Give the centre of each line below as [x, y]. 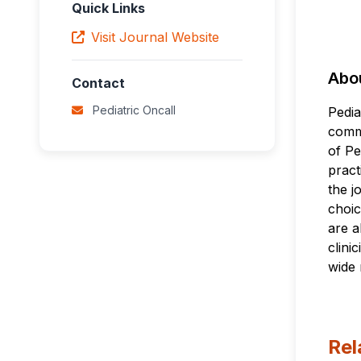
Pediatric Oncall [133, 110]
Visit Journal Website [155, 37]
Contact [98, 83]
